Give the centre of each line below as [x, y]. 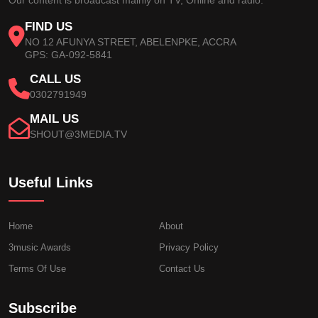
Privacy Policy [189, 247]
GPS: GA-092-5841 [68, 54]
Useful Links [51, 182]
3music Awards [40, 247]
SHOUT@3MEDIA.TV [78, 134]
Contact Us [182, 268]
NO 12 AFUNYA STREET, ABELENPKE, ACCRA [131, 42]
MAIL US [54, 119]
